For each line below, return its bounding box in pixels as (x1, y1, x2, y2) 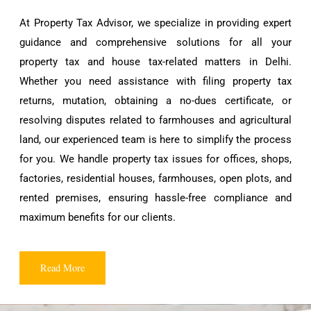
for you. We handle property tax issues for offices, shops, (19, 153, 292, 166)
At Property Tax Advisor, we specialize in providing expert (19, 17, 292, 30)
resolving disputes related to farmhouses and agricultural (19, 114, 292, 127)
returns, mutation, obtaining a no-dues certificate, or (19, 94, 292, 108)
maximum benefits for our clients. (19, 211, 176, 224)
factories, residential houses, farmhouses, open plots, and (19, 172, 292, 185)
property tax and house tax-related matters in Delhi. (19, 56, 292, 69)
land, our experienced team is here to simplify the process (19, 133, 292, 146)
